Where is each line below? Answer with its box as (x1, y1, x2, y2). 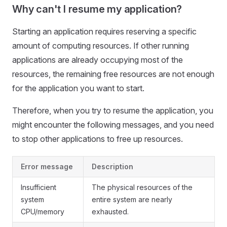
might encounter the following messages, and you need (12, 119, 214, 130)
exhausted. (92, 207, 129, 216)
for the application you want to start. (12, 83, 144, 93)
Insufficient (21, 182, 56, 192)
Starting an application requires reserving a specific (12, 26, 197, 36)
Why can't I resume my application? (12, 3, 182, 15)
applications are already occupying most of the (12, 54, 183, 65)
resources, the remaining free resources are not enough (12, 68, 214, 79)
